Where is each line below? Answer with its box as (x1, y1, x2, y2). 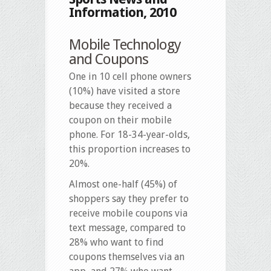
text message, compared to (69, 222, 186, 234)
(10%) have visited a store (69, 85, 180, 97)
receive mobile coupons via (69, 207, 188, 220)
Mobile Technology (69, 36, 181, 54)
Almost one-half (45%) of (69, 178, 177, 191)
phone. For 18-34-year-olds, (69, 129, 190, 141)
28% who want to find (69, 237, 164, 249)
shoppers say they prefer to (69, 193, 189, 205)
